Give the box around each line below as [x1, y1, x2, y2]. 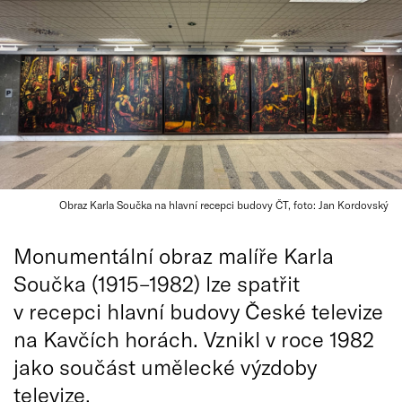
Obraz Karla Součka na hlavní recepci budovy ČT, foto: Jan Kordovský [59, 198, 389, 211]
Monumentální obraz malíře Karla [13, 242, 334, 268]
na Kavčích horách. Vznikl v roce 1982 [13, 326, 374, 352]
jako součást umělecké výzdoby [13, 354, 317, 380]
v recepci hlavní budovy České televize [13, 298, 383, 324]
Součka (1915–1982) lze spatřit [13, 270, 300, 296]
